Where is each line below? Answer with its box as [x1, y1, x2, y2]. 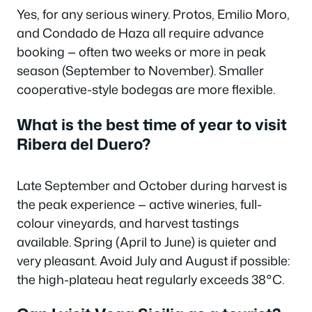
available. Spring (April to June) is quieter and [17, 232, 276, 251]
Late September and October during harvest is [17, 175, 287, 194]
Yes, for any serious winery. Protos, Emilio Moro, [17, 5, 290, 23]
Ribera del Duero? [17, 132, 150, 155]
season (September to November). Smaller [17, 61, 264, 79]
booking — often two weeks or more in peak [17, 42, 266, 61]
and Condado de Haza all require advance [17, 24, 264, 42]
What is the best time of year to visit [17, 113, 287, 135]
